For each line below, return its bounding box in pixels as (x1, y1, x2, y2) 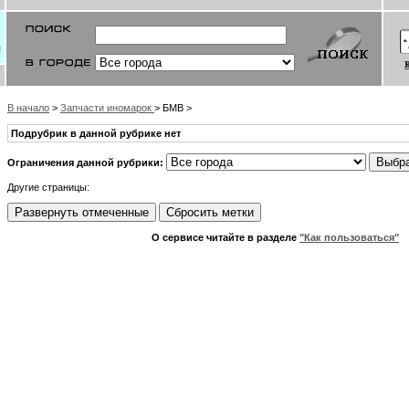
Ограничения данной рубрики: (7, 157, 163, 168)
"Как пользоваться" (299, 232, 399, 243)
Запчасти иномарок (60, 102, 154, 113)
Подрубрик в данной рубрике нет (11, 128, 181, 139)
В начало (7, 102, 49, 113)
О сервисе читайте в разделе (152, 232, 299, 243)
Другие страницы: (7, 182, 89, 193)
